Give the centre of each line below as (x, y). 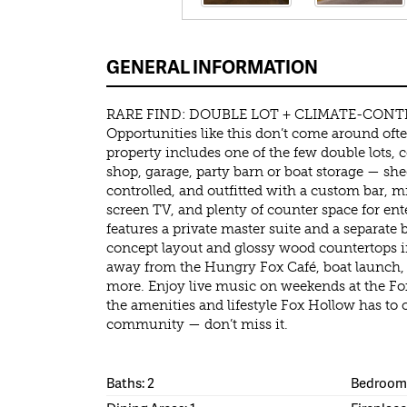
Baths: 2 (130, 383)
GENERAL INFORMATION (212, 67)
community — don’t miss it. (197, 325)
